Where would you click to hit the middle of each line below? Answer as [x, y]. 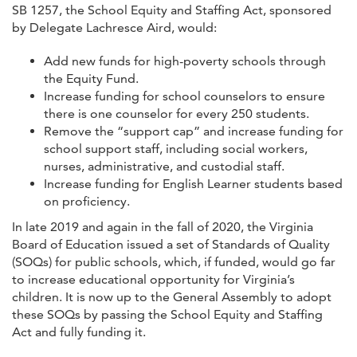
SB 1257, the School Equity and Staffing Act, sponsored [172, 10]
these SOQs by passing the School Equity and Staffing [167, 314]
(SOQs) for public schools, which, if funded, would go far [174, 261]
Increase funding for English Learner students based [193, 183]
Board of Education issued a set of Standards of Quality [171, 244]
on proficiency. [87, 201]
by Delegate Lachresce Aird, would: [114, 27]
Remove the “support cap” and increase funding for [194, 131]
